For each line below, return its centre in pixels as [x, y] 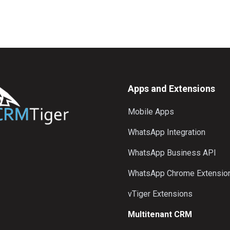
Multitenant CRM [160, 214]
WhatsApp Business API [172, 153]
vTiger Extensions [160, 194]
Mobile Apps [151, 112]
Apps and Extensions [171, 89]
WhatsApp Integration [167, 132]
